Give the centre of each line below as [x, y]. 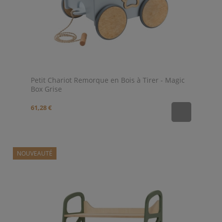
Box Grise [46, 89]
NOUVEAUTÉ [35, 153]
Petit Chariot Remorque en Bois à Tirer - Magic [108, 80]
